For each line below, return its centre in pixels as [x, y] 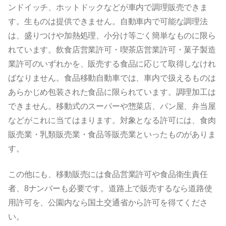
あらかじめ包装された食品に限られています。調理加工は [112, 92]
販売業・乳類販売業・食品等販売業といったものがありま [112, 135]
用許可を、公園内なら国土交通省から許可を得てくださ [108, 202]
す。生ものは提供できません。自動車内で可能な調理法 [108, 22]
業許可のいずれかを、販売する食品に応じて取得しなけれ [112, 64]
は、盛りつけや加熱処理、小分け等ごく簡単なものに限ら [112, 36]
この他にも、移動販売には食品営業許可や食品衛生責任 [108, 174]
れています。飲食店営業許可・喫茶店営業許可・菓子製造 [112, 50]
